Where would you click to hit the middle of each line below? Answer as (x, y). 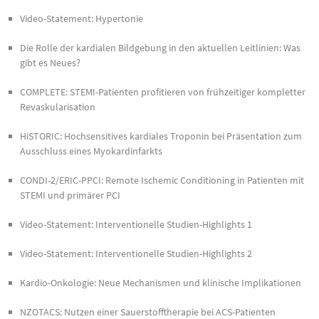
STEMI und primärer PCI (70, 195)
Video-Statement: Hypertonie (82, 18)
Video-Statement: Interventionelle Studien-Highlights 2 (136, 253)
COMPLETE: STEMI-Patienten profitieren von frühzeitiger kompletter (163, 91)
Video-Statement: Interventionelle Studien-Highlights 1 (136, 224)
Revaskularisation (58, 106)
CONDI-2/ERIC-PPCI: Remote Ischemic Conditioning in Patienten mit (162, 180)
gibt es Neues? (50, 62)
